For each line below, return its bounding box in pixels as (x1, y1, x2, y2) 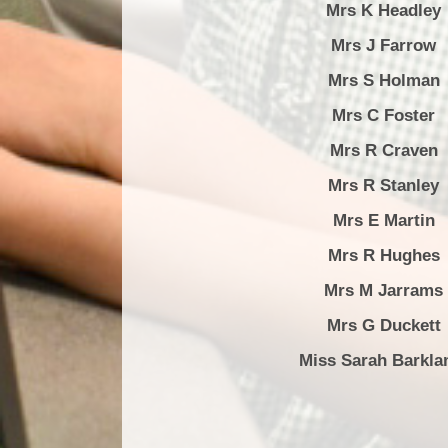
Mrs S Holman (327, 70, 440, 90)
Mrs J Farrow (331, 35, 436, 55)
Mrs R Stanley (328, 175, 439, 195)
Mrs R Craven (329, 140, 438, 160)
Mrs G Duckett (326, 315, 441, 335)
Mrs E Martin (332, 210, 435, 230)
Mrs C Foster (332, 105, 435, 125)
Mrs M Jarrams (324, 280, 443, 300)
